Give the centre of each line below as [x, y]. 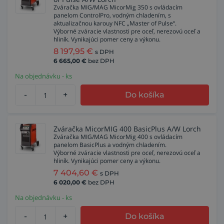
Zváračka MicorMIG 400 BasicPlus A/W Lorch [127, 129]
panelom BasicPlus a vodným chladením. [110, 145]
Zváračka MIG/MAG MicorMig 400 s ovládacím [118, 137]
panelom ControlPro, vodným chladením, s [112, 15]
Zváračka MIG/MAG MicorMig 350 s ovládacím [118, 7]
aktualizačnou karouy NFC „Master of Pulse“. [115, 23]
